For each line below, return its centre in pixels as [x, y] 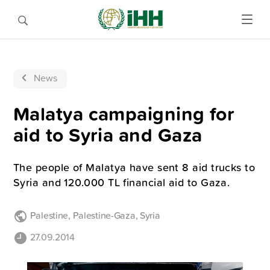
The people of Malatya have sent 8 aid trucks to [134, 167]
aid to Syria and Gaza [108, 135]
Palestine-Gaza [103, 215]
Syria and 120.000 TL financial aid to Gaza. [122, 182]
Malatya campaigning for [124, 114]
